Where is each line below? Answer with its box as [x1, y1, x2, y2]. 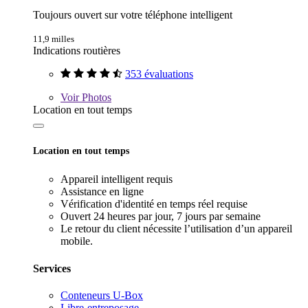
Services [33, 262, 71, 274]
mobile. [60, 235, 93, 247]
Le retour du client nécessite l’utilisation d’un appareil [60, 223, 292, 235]
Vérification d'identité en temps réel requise [60, 198, 247, 210]
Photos [79, 91, 111, 104]
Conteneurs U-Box [60, 289, 143, 301]
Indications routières [33, 45, 120, 57]
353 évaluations [125, 68, 193, 80]
